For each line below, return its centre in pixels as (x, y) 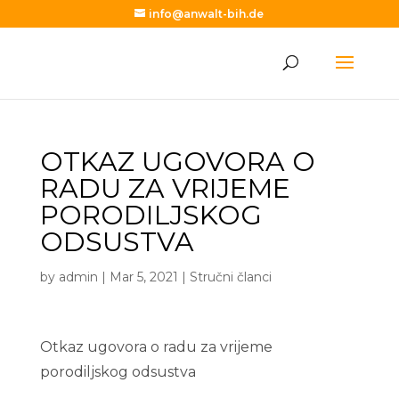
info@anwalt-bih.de (207, 14)
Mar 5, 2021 (143, 277)
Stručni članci (230, 277)
